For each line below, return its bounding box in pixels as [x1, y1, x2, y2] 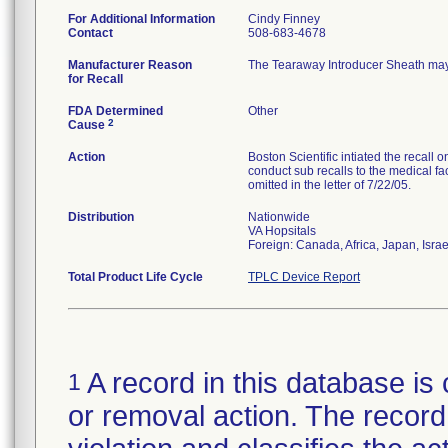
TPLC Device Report [248, 270, 360, 284]
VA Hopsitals [248, 224, 316, 238]
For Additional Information [68, 12, 215, 26]
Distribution [68, 210, 134, 224]
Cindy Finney [248, 12, 320, 26]
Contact [68, 26, 113, 40]
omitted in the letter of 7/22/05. [248, 178, 411, 192]
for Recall [68, 72, 123, 86]
